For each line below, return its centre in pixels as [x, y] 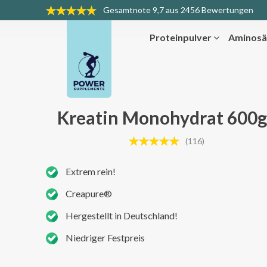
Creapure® [89, 194]
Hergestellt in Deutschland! [122, 216]
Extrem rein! [91, 172]
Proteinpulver [181, 38]
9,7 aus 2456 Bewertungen [202, 10]
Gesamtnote [127, 10]
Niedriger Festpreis [105, 238]
